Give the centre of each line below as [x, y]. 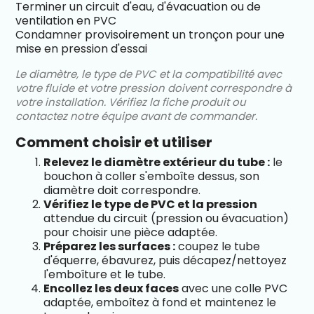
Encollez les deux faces [111, 288]
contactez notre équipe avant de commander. [137, 116]
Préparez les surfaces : [110, 246]
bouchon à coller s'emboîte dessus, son [152, 176]
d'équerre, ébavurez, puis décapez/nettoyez [165, 260]
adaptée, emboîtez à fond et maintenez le [160, 302]
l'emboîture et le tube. [105, 274]
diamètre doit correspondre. [122, 190]
